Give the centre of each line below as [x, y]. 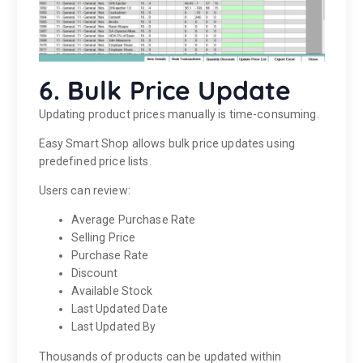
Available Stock [112, 291]
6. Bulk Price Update [165, 90]
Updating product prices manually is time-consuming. [179, 115]
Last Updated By [113, 327]
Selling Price [103, 238]
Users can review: [84, 191]
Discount [94, 273]
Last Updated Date [119, 309]
